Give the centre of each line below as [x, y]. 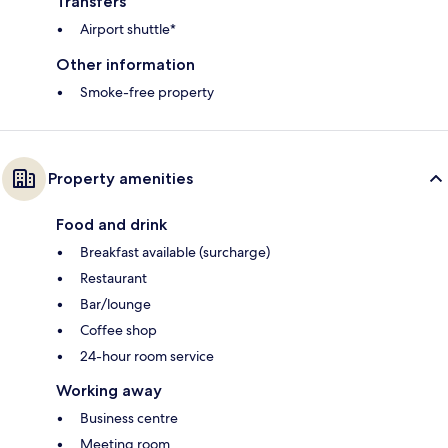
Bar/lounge [115, 304]
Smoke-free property [147, 92]
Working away [109, 391]
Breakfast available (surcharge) [175, 252]
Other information [125, 65]
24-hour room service [147, 356]
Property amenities [120, 179]
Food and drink [111, 225]
